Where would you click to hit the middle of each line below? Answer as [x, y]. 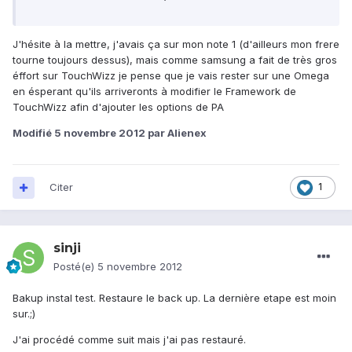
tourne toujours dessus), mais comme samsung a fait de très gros [175, 60]
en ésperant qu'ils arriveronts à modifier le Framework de [154, 92]
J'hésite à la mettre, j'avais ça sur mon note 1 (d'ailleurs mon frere [176, 44]
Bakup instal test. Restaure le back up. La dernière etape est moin [174, 298]
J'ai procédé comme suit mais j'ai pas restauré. [129, 340]
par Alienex [176, 133]
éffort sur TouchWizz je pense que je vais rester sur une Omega [171, 76]
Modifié [33, 133]
